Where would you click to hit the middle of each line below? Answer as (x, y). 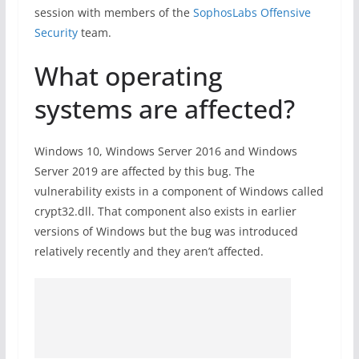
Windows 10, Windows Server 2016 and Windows (165, 151)
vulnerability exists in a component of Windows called (179, 191)
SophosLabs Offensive (252, 12)
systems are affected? (164, 109)
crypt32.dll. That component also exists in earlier (165, 211)
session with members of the (113, 12)
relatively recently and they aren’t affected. (149, 251)
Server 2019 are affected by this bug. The (144, 171)
